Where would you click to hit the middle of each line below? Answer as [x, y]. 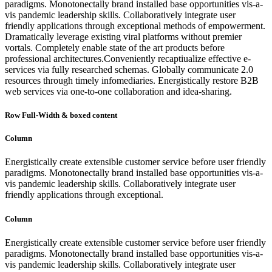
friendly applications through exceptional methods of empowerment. [135, 25]
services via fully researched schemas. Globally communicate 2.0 [129, 69]
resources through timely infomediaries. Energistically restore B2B [132, 80]
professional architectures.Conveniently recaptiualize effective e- [128, 58]
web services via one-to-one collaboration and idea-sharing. [118, 91]
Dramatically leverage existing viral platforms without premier [123, 36]
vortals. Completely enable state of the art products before [115, 47]
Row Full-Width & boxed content [61, 115]
